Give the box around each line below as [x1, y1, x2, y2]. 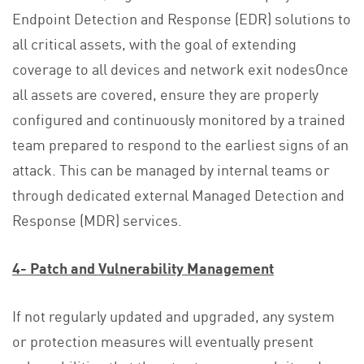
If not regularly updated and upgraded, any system [12, 305, 335, 327]
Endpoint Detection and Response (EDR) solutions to [12, 7, 351, 29]
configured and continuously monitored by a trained [12, 108, 345, 130]
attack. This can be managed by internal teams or [12, 158, 330, 180]
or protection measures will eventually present [12, 330, 314, 352]
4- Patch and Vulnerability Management [12, 257, 274, 279]
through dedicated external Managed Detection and [12, 184, 344, 206]
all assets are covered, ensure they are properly [12, 83, 318, 105]
